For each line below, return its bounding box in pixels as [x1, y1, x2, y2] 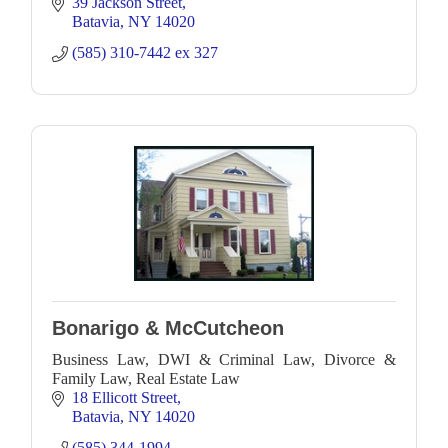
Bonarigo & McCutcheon [52, 316, 284, 339]
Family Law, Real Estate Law [52, 369, 240, 387]
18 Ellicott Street [72, 388, 177, 406]
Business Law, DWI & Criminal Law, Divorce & [52, 350, 396, 368]
